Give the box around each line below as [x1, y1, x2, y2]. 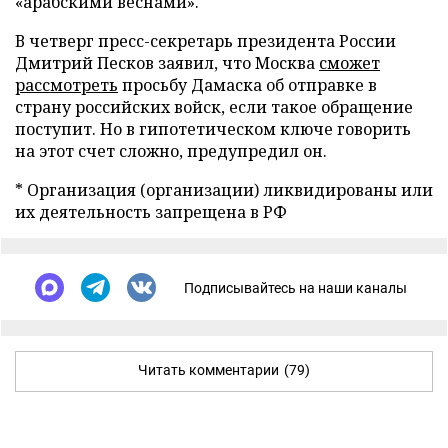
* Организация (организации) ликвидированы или [15, 179, 433, 201]
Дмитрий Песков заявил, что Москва [15, 52, 319, 74]
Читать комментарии [138, 362, 279, 378]
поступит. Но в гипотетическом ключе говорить [15, 118, 411, 140]
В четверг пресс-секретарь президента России [15, 30, 396, 52]
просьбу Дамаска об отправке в [118, 74, 377, 96]
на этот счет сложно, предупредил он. [15, 140, 327, 162]
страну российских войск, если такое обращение [15, 96, 413, 118]
